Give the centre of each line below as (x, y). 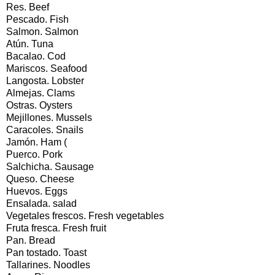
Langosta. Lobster (45, 80)
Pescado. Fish (37, 19)
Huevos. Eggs (37, 191)
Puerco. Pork (34, 154)
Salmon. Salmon (42, 31)
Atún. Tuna (30, 44)
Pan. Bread (31, 240)
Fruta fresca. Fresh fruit (56, 228)
